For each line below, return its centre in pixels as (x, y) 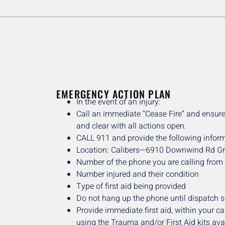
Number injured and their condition (138, 175)
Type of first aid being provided (131, 187)
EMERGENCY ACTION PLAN (114, 94)
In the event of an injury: (119, 102)
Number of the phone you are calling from (150, 162)
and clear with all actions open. (131, 126)
